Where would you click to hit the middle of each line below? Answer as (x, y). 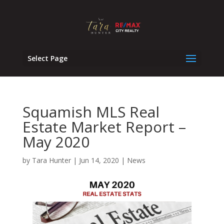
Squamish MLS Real (91, 112)
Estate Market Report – (104, 127)
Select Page (47, 58)
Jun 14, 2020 (99, 160)
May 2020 (56, 142)
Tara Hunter (51, 160)
